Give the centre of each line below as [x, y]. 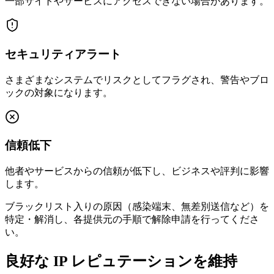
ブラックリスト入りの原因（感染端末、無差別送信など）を [137, 206]
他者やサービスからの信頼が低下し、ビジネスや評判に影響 [137, 171]
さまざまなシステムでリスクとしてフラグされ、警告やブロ [137, 80]
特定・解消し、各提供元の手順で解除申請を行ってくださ [132, 219]
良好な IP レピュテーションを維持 [121, 261]
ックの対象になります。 [59, 92]
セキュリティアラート [63, 54]
